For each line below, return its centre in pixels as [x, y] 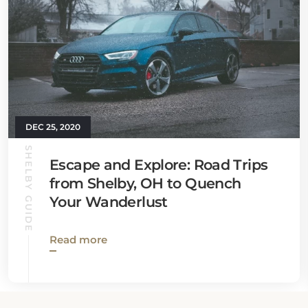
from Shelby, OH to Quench [145, 183]
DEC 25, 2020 [53, 127]
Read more [78, 240]
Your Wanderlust [109, 202]
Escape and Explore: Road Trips [159, 165]
